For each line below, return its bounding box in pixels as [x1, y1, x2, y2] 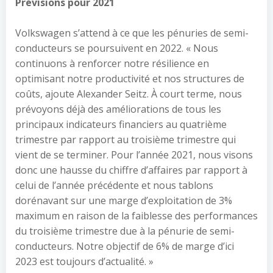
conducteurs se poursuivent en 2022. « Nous [15, 41, 218, 55]
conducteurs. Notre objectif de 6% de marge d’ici [15, 239, 234, 253]
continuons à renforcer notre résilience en [15, 56, 209, 70]
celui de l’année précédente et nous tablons [15, 178, 213, 192]
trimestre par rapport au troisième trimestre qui [15, 132, 236, 146]
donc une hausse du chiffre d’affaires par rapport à [15, 163, 247, 177]
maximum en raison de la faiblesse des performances [15, 208, 258, 222]
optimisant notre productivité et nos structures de [15, 71, 244, 85]
